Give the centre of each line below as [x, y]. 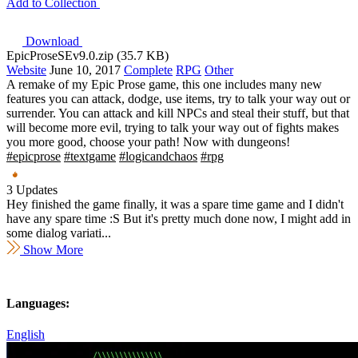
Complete [148, 70]
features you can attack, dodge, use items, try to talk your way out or [178, 98]
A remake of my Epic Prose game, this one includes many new [164, 84]
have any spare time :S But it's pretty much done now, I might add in [179, 218]
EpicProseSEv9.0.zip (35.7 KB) [88, 55]
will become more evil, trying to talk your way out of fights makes [173, 127]
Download [52, 41]
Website [26, 70]
